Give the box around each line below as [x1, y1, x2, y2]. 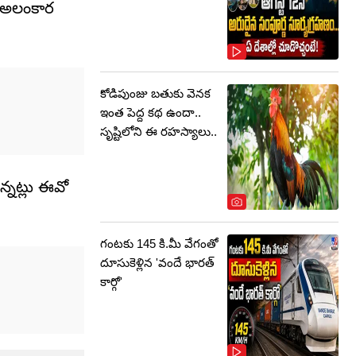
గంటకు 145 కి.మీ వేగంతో [100, 237, 219, 250]
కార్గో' [100, 275, 122, 288]
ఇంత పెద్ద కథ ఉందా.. [100, 106, 201, 119]
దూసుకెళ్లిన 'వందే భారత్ [100, 256, 215, 269]
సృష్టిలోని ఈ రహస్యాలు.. [100, 125, 217, 138]
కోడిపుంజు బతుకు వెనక [100, 87, 211, 100]
